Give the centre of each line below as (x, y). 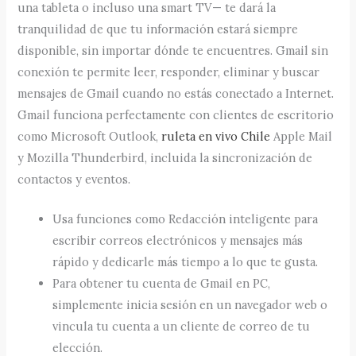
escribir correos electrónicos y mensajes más (178, 241)
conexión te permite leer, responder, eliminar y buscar (169, 72)
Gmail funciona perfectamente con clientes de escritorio (176, 114)
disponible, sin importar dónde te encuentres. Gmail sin (173, 50)
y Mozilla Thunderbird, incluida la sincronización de (165, 157)
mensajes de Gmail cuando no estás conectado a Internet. (176, 93)
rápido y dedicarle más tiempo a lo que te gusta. (186, 262)
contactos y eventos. (74, 179)
